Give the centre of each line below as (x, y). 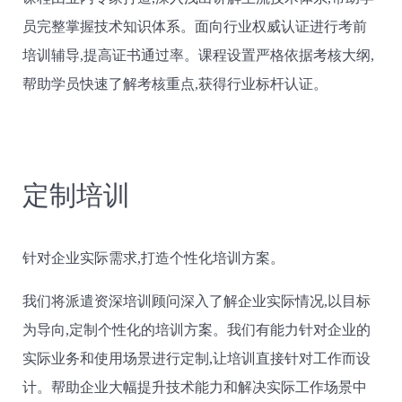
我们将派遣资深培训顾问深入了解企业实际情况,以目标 (197, 301)
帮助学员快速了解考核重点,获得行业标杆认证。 (175, 84)
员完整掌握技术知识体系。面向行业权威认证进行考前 (195, 27)
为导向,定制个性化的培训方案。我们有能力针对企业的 (197, 330)
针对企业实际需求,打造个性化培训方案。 (153, 258)
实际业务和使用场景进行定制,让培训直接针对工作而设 (197, 359)
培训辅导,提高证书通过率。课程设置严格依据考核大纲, (198, 56)
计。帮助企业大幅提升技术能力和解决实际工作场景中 (195, 388)
